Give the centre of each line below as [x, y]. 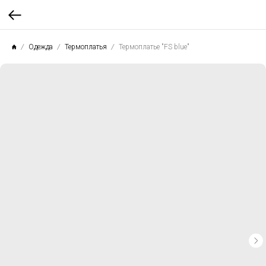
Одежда [41, 47]
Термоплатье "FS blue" [154, 47]
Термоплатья [86, 47]
